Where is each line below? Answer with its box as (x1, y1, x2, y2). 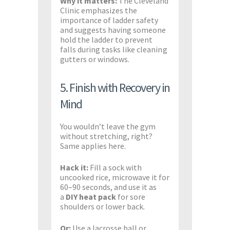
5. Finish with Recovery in (60, 79, 170, 95)
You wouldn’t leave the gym (60, 121, 156, 131)
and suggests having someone (60, 24, 166, 35)
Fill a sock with (88, 162, 142, 172)
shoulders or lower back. (60, 201, 145, 212)
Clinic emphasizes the (60, 5, 138, 15)
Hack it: (60, 162, 89, 172)
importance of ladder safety (60, 14, 159, 25)
